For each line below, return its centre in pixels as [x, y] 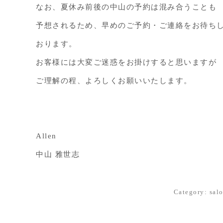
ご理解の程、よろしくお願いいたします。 [114, 81]
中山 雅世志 [58, 154]
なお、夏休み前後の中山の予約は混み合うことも [126, 7]
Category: [191, 192]
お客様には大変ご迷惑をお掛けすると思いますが [126, 62]
